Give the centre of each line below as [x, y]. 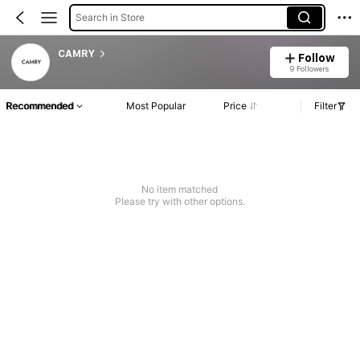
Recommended [39, 106]
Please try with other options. [180, 202]
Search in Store [110, 17]
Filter [325, 106]
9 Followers [309, 68]
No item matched [180, 190]
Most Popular [156, 106]
